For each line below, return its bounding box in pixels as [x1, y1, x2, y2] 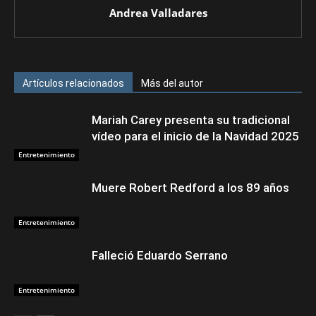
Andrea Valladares [109, 6, 207, 20]
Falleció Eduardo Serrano [92, 248, 228, 262]
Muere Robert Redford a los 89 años [92, 181, 289, 195]
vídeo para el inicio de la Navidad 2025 [92, 129, 299, 143]
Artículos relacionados [23, 78, 124, 89]
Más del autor [141, 78, 203, 89]
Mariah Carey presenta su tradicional [92, 113, 290, 127]
